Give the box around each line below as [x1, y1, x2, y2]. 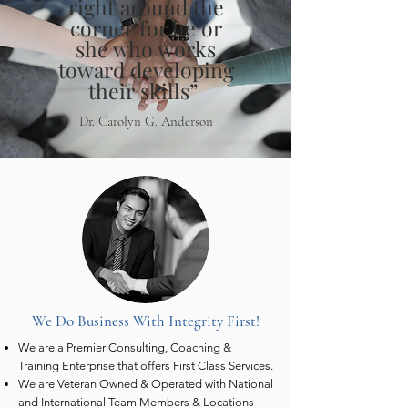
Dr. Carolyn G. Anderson [78, 113, 213, 129]
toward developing [57, 56, 234, 84]
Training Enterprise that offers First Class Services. [18, 359, 273, 372]
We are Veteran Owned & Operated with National [18, 377, 273, 391]
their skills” [87, 76, 204, 105]
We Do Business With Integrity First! [32, 311, 260, 331]
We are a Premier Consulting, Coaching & [18, 341, 231, 354]
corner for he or [69, 14, 222, 42]
